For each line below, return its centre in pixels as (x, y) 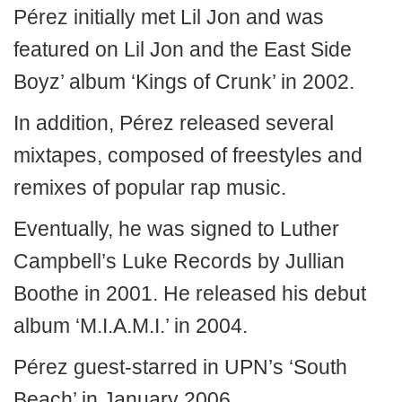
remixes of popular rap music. (150, 188)
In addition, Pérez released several (174, 123)
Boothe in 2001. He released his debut (190, 293)
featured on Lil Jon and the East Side (183, 49)
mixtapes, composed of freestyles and (188, 155)
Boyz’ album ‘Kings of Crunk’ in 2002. (184, 82)
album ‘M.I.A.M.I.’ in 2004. (131, 326)
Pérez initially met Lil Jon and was (169, 17)
